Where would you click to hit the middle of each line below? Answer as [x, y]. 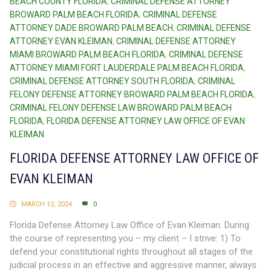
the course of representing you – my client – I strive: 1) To [125, 238]
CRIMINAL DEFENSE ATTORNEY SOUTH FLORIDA [102, 81]
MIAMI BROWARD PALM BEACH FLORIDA [87, 54]
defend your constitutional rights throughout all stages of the [131, 251]
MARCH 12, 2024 [47, 204]
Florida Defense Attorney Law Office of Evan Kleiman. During [129, 225]
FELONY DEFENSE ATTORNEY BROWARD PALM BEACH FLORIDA [132, 94]
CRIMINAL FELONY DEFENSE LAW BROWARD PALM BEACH [121, 107]
